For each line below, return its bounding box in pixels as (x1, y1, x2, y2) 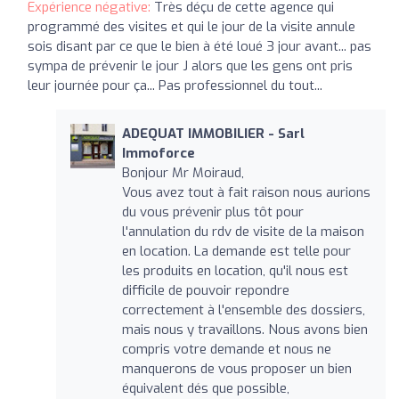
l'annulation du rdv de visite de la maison (121, 222, 364, 240)
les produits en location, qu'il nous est (121, 261, 348, 280)
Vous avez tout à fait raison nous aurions (121, 183, 370, 201)
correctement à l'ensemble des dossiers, (121, 300, 365, 319)
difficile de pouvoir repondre (121, 281, 289, 299)
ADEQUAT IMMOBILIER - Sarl (121, 124, 305, 142)
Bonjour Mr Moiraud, (121, 163, 244, 182)
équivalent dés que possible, (121, 379, 289, 397)
